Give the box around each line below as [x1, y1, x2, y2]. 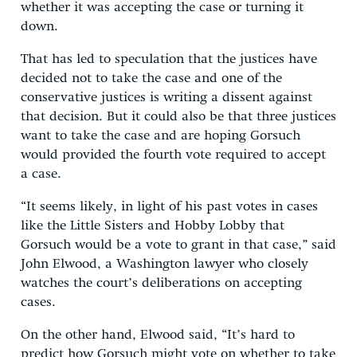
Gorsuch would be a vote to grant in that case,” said [21, 237, 336, 252]
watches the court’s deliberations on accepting [21, 276, 302, 290]
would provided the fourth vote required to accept [21, 147, 326, 162]
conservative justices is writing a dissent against [21, 90, 312, 104]
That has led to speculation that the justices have [21, 52, 317, 66]
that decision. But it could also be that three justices [21, 109, 336, 124]
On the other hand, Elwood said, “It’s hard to [21, 328, 295, 342]
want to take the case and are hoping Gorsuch [21, 128, 300, 143]
